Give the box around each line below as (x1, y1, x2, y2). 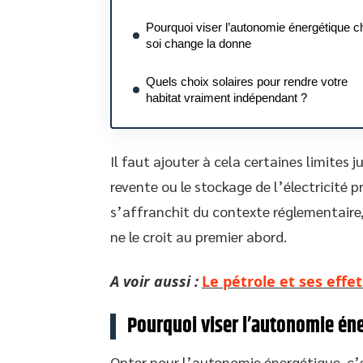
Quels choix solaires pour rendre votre (146, 75, 348, 88)
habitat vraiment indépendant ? (146, 91, 307, 105)
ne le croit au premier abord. (110, 227, 287, 246)
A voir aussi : (110, 271, 199, 291)
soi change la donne (146, 36, 251, 50)
